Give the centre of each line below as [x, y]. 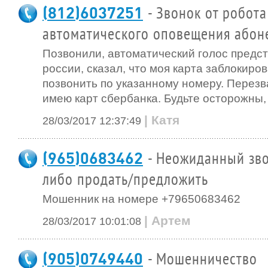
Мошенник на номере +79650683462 [141, 199]
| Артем [167, 220]
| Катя [162, 120]
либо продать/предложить [125, 180]
